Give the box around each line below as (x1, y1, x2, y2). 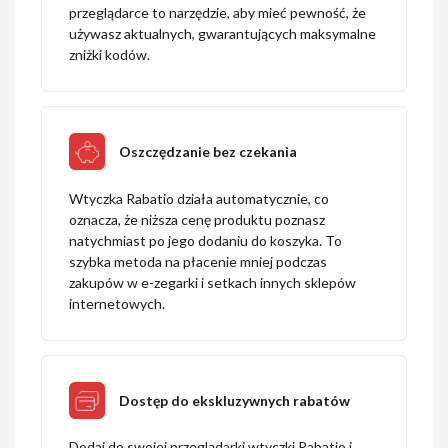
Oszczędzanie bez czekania (119, 142, 298, 160)
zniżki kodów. (68, 45, 150, 63)
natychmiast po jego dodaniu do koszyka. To (68, 231, 342, 249)
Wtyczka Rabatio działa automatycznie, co (68, 189, 329, 207)
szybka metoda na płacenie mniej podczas (68, 252, 327, 270)
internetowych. (68, 294, 165, 312)
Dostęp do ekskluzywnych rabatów (119, 391, 351, 409)
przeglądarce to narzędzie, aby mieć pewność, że (68, 3, 366, 21)
